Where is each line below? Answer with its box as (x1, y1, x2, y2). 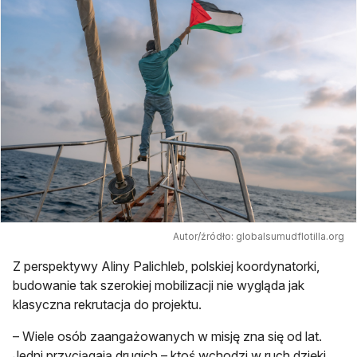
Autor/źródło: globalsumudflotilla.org (173, 230, 344, 243)
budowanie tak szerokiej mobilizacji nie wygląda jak (13, 277, 304, 294)
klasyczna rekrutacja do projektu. (13, 296, 202, 313)
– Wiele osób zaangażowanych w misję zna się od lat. (13, 328, 322, 345)
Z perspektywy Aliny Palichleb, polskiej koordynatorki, (13, 258, 320, 275)
